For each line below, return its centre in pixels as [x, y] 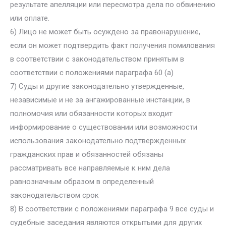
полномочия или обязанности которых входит [91, 114]
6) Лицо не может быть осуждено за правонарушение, [105, 32]
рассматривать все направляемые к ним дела [90, 168]
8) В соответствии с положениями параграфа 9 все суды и [112, 209]
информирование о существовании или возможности [104, 127]
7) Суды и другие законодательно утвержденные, [97, 86]
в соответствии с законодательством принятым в [97, 59]
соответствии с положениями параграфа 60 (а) [92, 73]
